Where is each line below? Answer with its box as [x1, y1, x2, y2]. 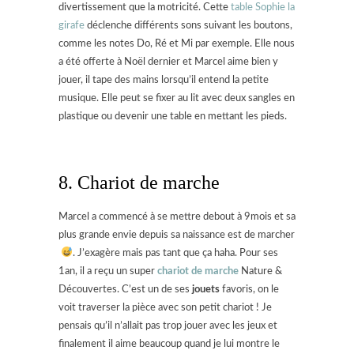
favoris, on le [220, 284, 279, 295]
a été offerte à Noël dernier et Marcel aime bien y [58, 56, 278, 67]
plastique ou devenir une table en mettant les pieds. [58, 111, 287, 122]
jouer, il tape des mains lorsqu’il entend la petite [58, 74, 269, 85]
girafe [58, 20, 85, 31]
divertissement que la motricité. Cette [58, 2, 231, 13]
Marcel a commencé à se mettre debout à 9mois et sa [58, 211, 296, 222]
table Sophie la [231, 2, 295, 13]
